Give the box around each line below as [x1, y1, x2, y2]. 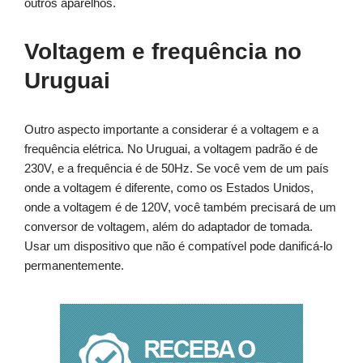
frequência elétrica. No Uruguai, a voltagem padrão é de [24, 142, 318, 156]
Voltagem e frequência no [24, 39, 301, 65]
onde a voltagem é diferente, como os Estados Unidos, [24, 181, 314, 195]
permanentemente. [24, 258, 124, 273]
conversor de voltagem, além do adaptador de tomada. [24, 220, 313, 234]
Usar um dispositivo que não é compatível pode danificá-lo [24, 239, 332, 254]
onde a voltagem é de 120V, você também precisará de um [24, 200, 336, 215]
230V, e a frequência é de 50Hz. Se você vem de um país [24, 161, 329, 176]
